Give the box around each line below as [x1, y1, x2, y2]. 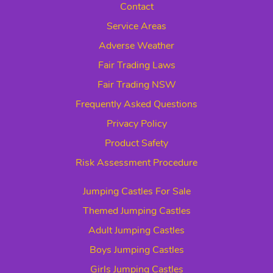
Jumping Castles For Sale [82, 185, 191, 199]
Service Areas [107, 19, 166, 34]
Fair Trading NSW [97, 78, 176, 92]
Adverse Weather [99, 39, 174, 53]
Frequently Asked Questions [76, 97, 197, 112]
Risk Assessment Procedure [76, 156, 197, 170]
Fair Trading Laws [97, 58, 175, 73]
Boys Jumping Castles [89, 243, 184, 257]
